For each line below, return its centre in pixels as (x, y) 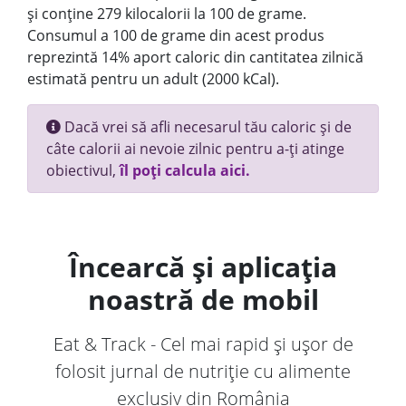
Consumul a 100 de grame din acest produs (176, 35)
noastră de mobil (203, 300)
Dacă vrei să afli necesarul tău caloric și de (206, 127)
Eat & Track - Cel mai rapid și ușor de (203, 344)
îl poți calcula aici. (185, 170)
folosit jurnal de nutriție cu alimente (203, 371)
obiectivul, (83, 170)
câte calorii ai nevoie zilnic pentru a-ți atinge (195, 149)
